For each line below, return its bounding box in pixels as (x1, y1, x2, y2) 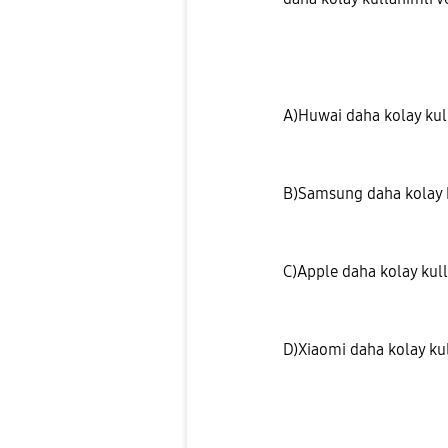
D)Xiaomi (283, 340, 350, 360)
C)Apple (283, 262, 342, 282)
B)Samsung (283, 184, 363, 204)
